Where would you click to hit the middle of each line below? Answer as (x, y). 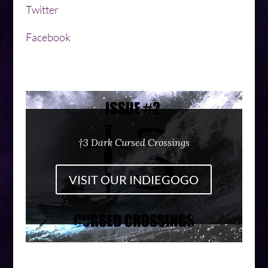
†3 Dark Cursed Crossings (134, 142)
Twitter (42, 10)
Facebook (48, 37)
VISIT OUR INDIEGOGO (134, 179)
